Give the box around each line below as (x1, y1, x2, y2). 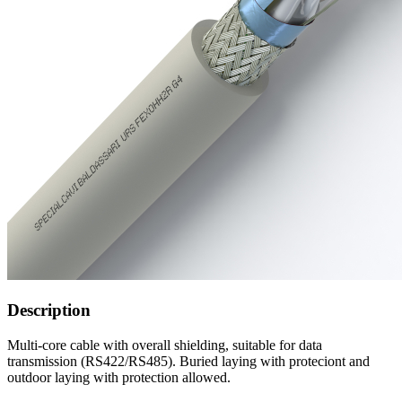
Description (7, 301, 91, 320)
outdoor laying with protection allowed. (7, 369, 231, 385)
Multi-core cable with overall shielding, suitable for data (7, 336, 322, 353)
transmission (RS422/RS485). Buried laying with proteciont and (7, 353, 370, 369)
